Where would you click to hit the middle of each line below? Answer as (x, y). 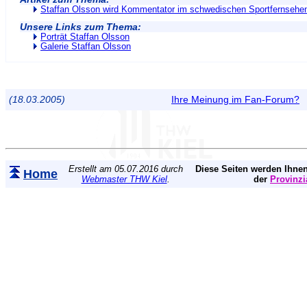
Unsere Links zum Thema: (81, 27)
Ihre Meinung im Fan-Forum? (235, 99)
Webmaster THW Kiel (124, 179)
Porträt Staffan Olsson (85, 37)
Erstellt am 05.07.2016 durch (125, 169)
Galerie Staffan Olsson (86, 47)
